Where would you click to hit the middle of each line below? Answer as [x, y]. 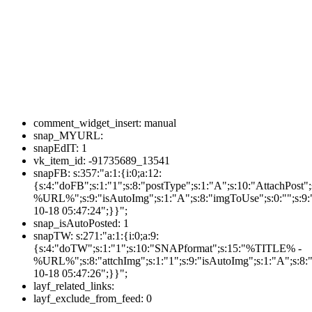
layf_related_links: [74, 286]
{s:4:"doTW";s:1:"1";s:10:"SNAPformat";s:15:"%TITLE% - [167, 248]
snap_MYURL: [68, 135]
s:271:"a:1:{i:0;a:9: [116, 235]
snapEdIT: [56, 148]
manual [159, 123]
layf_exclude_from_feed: [88, 298]
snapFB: [52, 173]
